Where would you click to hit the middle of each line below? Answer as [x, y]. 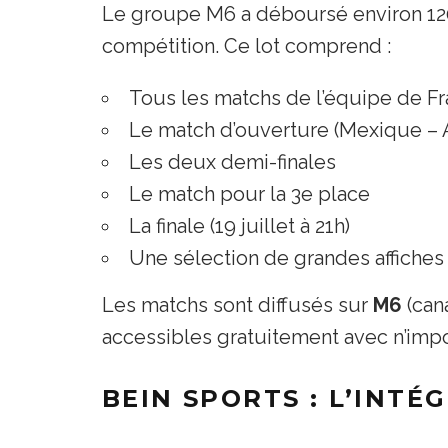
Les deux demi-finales [232, 161]
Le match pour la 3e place [249, 193]
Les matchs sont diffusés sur [237, 304]
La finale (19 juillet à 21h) [239, 225]
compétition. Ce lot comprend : [246, 45]
